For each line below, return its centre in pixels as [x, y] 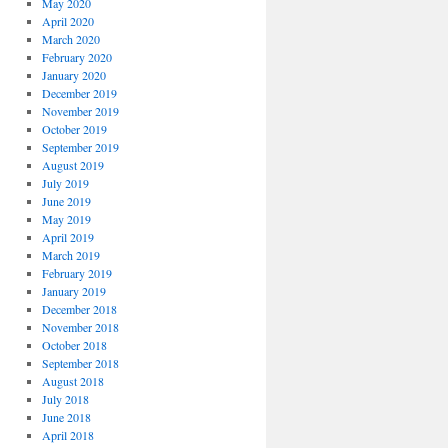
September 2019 [80, 147]
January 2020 [73, 75]
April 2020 [67, 21]
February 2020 [76, 57]
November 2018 [80, 327]
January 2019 [73, 291]
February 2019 [76, 273]
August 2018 [72, 381]
